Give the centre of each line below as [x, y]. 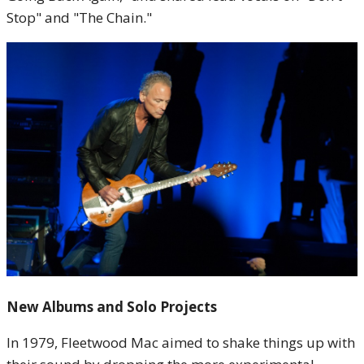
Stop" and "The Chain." [79, 18]
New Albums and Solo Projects [112, 306]
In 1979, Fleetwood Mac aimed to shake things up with [181, 342]
